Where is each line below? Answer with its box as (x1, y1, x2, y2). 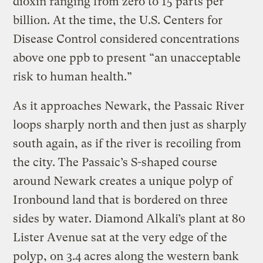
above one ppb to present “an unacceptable (13, 50, 241, 65)
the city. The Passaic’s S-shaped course (13, 155, 218, 169)
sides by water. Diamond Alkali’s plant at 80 (13, 211, 246, 225)
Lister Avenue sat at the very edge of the (13, 230, 228, 244)
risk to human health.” (13, 69, 133, 83)
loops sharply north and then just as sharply (13, 117, 247, 131)
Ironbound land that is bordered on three (13, 193, 228, 207)
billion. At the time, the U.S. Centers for (13, 13, 223, 27)
